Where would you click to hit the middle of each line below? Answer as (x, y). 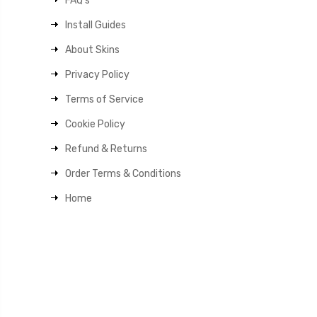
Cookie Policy (96, 124)
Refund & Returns (106, 149)
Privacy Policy (98, 75)
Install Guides (96, 25)
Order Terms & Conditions (123, 174)
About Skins (93, 50)
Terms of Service (105, 99)
